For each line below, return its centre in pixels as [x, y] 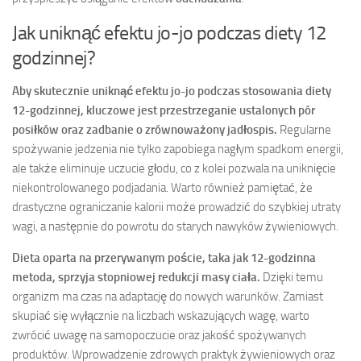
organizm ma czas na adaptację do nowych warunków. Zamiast [168, 296]
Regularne [304, 129]
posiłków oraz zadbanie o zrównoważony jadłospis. [145, 129]
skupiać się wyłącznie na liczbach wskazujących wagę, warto [161, 315]
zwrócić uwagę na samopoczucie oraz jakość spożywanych [159, 335]
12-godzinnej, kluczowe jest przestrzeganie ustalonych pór [164, 110]
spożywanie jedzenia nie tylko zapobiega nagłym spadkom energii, [178, 149]
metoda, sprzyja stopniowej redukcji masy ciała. [136, 277]
